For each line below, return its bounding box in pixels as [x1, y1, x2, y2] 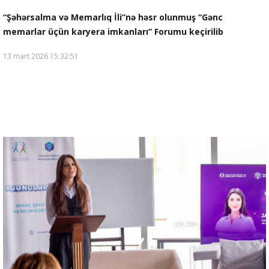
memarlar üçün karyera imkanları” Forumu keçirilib [3, 25, 223, 37]
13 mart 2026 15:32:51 [3, 50, 79, 61]
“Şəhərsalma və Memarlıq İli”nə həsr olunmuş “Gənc [3, 11, 223, 23]
